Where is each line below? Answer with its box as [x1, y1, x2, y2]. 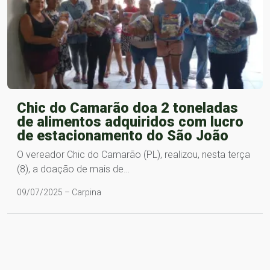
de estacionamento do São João [17, 127, 228, 144]
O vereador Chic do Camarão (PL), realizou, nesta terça [17, 148, 250, 160]
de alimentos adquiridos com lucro [17, 113, 243, 130]
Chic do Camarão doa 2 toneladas [17, 99, 238, 116]
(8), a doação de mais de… [17, 163, 130, 175]
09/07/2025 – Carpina [17, 187, 101, 197]
